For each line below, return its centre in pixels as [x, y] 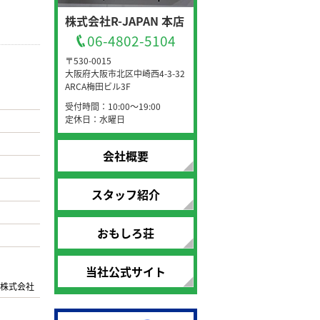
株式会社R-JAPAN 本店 [125, 21]
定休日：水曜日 [95, 119]
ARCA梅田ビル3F [98, 86]
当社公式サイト [126, 271]
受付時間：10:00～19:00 [113, 106]
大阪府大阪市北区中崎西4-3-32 [125, 73]
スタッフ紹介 [126, 194]
